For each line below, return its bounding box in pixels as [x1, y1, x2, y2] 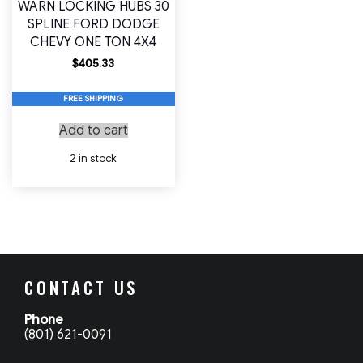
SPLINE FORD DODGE [27, 15, 160, 32]
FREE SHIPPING [63, 92, 124, 104]
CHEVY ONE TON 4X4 [30, 33, 157, 50]
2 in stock [70, 151, 117, 165]
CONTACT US [24, 274, 139, 300]
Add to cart [58, 122, 128, 139]
